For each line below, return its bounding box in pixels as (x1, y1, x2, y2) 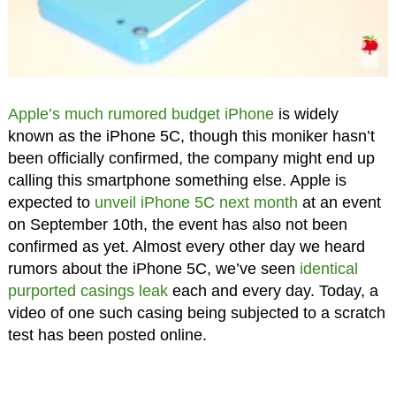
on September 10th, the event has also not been (7, 215, 347, 233)
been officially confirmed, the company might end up (7, 148, 375, 167)
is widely (273, 104, 339, 123)
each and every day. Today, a (167, 281, 378, 300)
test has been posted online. (7, 325, 207, 344)
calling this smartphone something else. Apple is (7, 171, 346, 189)
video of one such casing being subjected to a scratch (7, 303, 385, 322)
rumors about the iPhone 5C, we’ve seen (7, 259, 300, 278)
